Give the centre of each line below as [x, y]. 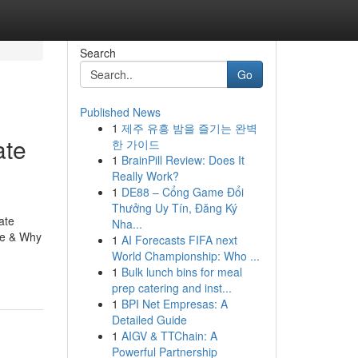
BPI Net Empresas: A [174, 304]
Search [97, 53]
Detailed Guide [149, 320]
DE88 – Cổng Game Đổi [182, 192]
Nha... [127, 224]
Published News [120, 112]
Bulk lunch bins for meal [181, 272]
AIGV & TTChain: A [169, 336]
